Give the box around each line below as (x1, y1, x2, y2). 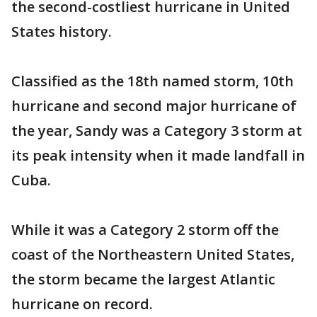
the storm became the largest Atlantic (11, 270, 275, 289)
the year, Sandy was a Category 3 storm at (11, 121, 302, 140)
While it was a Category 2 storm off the (11, 220, 279, 239)
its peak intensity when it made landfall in (11, 146, 305, 165)
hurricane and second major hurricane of (11, 96, 296, 115)
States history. (11, 22, 112, 41)
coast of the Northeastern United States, (11, 245, 294, 264)
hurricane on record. (11, 294, 153, 313)
